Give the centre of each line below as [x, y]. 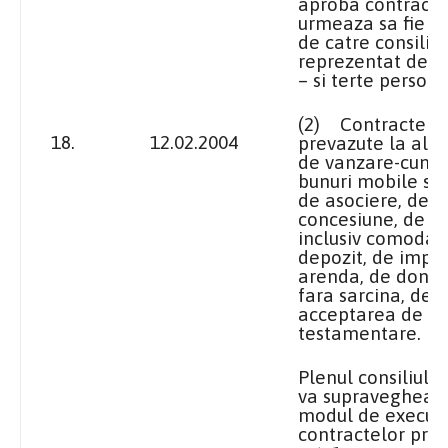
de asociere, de [363, 199]
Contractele [391, 123]
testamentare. [359, 332]
